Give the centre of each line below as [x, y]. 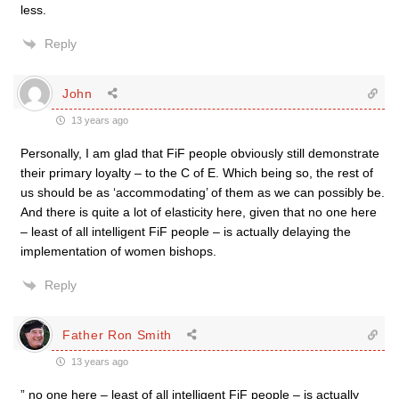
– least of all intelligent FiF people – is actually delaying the [186, 232]
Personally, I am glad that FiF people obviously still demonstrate [200, 153]
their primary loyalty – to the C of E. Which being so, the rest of [197, 173]
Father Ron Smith [118, 334]
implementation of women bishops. [118, 251]
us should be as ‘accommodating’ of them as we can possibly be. [203, 192]
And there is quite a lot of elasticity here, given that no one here [199, 212]
